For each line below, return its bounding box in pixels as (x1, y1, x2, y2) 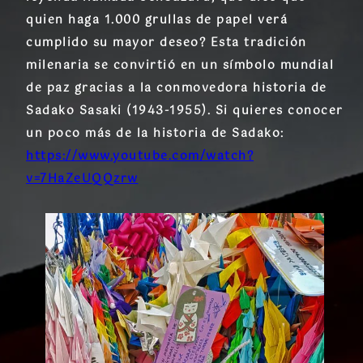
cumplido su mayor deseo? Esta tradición (26, 32, 307, 53)
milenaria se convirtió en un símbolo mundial (26, 55, 334, 75)
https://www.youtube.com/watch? (26, 146, 254, 166)
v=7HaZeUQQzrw (26, 169, 139, 189)
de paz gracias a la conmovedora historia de (26, 78, 327, 98)
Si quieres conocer (215, 100, 344, 121)
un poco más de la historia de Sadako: (26, 123, 284, 143)
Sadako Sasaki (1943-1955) (26, 100, 207, 121)
